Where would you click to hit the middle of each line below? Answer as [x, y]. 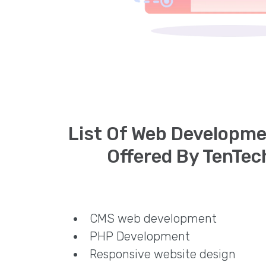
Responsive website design [163, 254]
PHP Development [140, 236]
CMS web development [153, 218]
